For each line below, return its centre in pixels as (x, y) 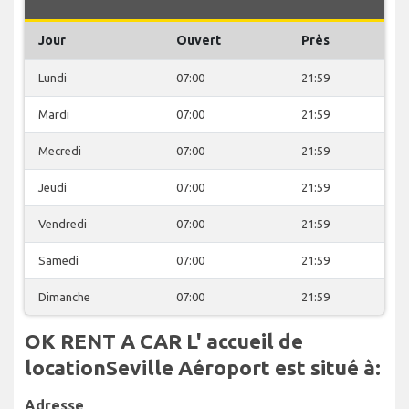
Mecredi (60, 150)
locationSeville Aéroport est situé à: (203, 367)
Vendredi (63, 223)
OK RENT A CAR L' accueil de (164, 341)
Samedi (58, 260)
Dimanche (64, 296)
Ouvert (199, 40)
